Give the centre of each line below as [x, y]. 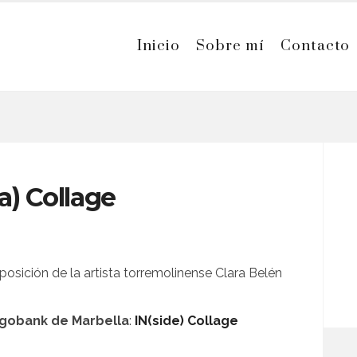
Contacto [316, 45]
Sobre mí [231, 45]
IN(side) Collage [186, 321]
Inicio [159, 45]
